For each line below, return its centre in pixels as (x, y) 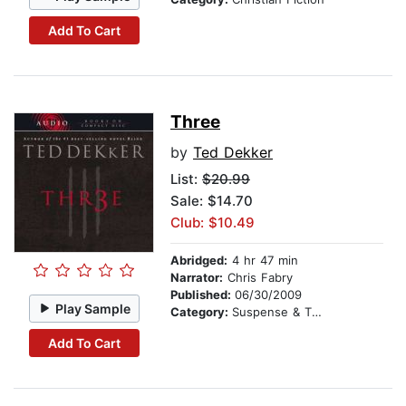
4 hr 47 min (263, 261)
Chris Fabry (258, 278)
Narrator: (197, 278)
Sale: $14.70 (212, 201)
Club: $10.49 (213, 223)
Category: (201, 312)
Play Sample (93, 308)
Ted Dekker (233, 153)
